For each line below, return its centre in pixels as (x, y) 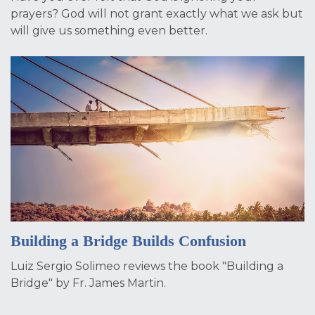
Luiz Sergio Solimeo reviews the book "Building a (147, 266)
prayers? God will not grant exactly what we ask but (157, 13)
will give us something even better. (109, 30)
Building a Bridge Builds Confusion (128, 241)
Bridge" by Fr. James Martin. (88, 283)
